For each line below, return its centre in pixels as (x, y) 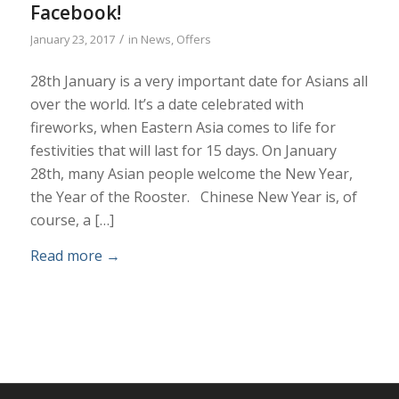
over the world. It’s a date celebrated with (167, 105)
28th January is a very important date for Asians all (199, 81)
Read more (66, 255)
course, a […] (72, 220)
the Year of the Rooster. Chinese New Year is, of (193, 197)
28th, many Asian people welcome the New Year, (191, 174)
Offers (193, 39)
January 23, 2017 (72, 39)
